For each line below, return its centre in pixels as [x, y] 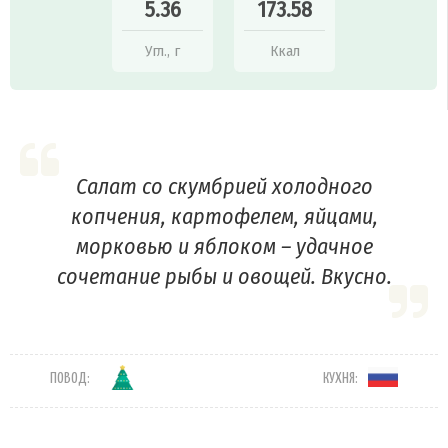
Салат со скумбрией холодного [224, 187]
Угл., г [162, 50]
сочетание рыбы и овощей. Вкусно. [224, 277]
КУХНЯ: [341, 379]
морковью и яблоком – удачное [224, 247]
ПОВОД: [70, 379]
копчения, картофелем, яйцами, [224, 217]
